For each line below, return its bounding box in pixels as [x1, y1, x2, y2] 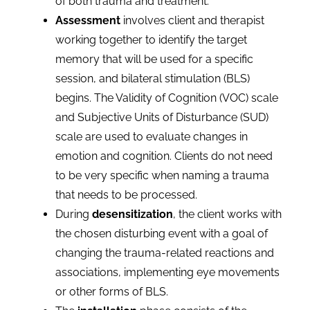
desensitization [92, 208, 173, 221]
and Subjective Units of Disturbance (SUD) [55, 111, 268, 124]
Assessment [55, 14, 120, 27]
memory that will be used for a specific [55, 53, 253, 66]
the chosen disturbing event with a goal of [55, 227, 271, 240]
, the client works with [173, 208, 282, 221]
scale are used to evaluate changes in [55, 130, 248, 143]
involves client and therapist [123, 14, 264, 27]
